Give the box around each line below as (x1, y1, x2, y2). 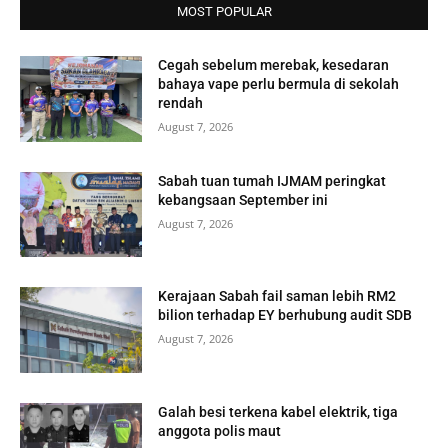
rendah (158, 94, 204, 111)
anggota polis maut (158, 423, 282, 439)
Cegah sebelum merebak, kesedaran (158, 56, 390, 73)
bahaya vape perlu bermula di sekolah (158, 75, 400, 92)
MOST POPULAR (176, 3, 272, 19)
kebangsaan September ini (158, 191, 329, 208)
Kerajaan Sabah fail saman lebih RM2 (158, 288, 397, 305)
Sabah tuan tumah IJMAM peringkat (158, 172, 387, 189)
